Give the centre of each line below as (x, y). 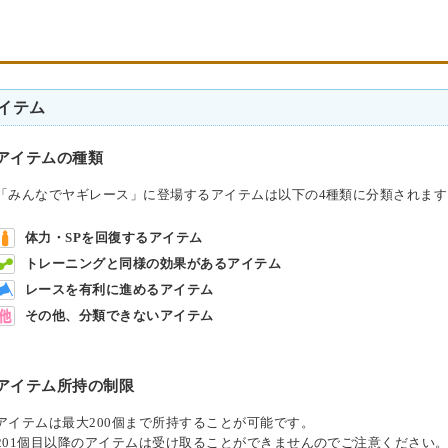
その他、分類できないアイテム (119, 316)
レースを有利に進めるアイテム (119, 290)
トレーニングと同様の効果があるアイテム (153, 264)
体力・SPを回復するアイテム (114, 238)
